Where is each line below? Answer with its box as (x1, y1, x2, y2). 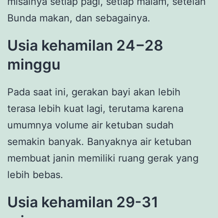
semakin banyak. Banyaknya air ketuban (7, 136, 192, 148)
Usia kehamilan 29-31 (7, 193, 158, 211)
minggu (7, 55, 64, 73)
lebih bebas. (7, 169, 63, 181)
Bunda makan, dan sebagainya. (7, 12, 153, 24)
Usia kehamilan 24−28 (7, 36, 163, 54)
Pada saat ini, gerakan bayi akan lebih (7, 86, 181, 98)
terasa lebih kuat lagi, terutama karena (7, 103, 183, 115)
